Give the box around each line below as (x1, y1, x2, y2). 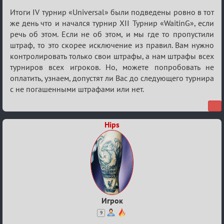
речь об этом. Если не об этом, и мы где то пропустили (10, 29, 214, 39)
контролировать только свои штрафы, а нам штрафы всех (10, 51, 214, 61)
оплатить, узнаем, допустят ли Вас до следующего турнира (10, 73, 214, 83)
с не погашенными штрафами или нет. (10, 84, 144, 94)
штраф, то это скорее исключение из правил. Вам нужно (10, 40, 214, 50)
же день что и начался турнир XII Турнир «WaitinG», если (10, 18, 214, 28)
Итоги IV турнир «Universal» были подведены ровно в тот (10, 7, 214, 17)
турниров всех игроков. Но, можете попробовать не (10, 62, 214, 72)
